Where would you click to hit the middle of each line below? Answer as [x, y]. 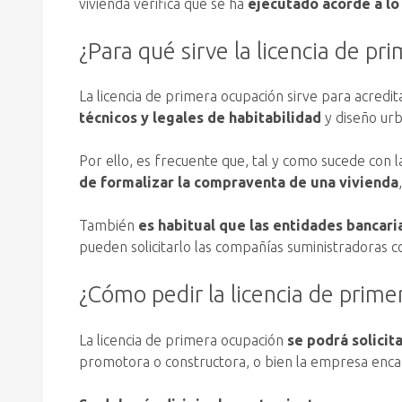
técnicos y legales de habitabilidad [200, 118]
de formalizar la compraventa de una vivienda [239, 183]
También [109, 226]
